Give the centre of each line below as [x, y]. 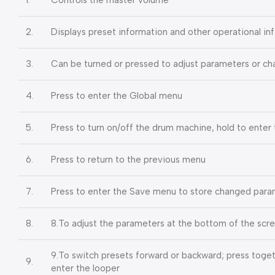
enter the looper [85, 268]
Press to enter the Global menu [117, 95]
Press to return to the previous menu [128, 159]
